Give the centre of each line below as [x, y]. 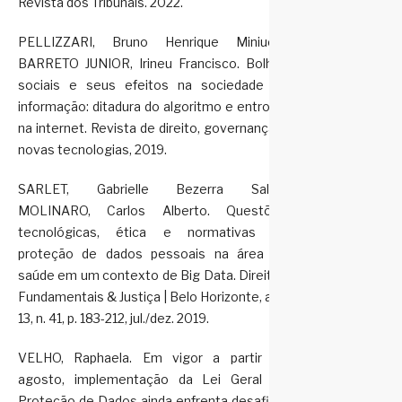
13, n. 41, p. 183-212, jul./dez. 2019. [113, 319]
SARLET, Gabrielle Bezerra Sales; [152, 189]
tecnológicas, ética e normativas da [152, 232]
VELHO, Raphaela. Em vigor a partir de [152, 358]
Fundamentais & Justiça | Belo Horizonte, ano [152, 297]
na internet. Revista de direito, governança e [152, 128]
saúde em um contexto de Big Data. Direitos [152, 275]
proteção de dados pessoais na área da [152, 254]
